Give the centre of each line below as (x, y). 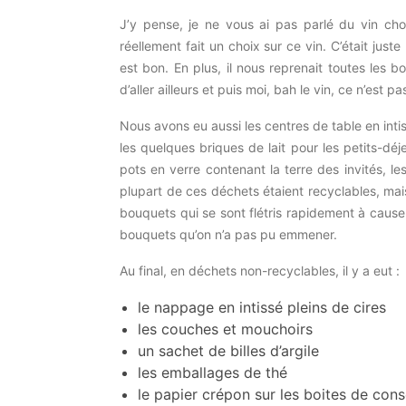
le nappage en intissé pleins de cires (262, 307)
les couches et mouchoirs (227, 329)
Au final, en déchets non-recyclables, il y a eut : (261, 271)
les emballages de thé (215, 372)
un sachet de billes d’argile (228, 351)
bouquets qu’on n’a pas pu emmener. (230, 234)
